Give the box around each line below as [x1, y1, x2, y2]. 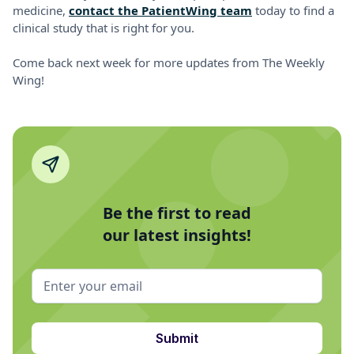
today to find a [252, 2, 334, 18]
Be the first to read [103, 201, 251, 224]
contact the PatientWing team [69, 2, 252, 18]
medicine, [13, 2, 69, 18]
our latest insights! [103, 224, 251, 246]
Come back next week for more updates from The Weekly [13, 54, 325, 70]
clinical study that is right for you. [13, 19, 194, 36]
